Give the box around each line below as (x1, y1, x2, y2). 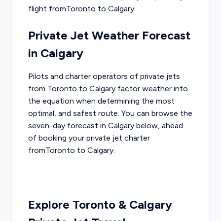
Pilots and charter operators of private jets (28, 72, 180, 81)
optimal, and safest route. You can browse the (28, 109, 192, 118)
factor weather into (115, 84, 188, 94)
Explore (28, 197, 73, 212)
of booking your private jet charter (28, 133, 150, 143)
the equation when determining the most (28, 96, 175, 106)
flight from (28, 4, 66, 14)
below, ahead (134, 121, 183, 131)
